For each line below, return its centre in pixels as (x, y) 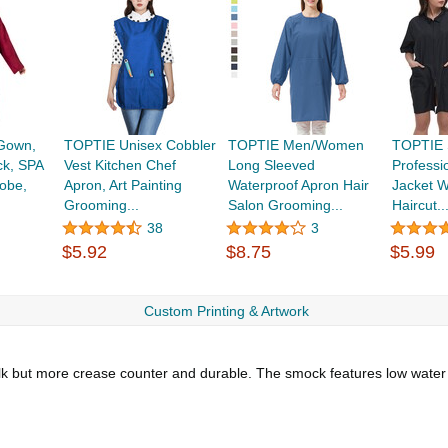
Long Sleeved (272, 165)
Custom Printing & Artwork (226, 311)
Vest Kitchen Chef (119, 165)
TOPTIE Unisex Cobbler (139, 145)
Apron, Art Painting (122, 185)
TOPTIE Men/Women (296, 145)
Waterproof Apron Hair (299, 185)
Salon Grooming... (286, 205)
